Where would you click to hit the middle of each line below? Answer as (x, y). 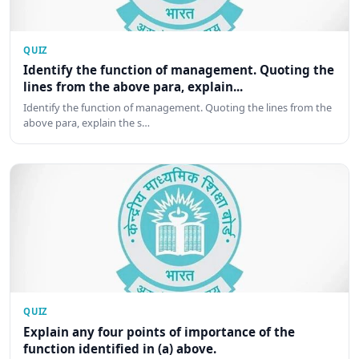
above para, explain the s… (87, 123)
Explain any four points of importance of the (159, 331)
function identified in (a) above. (120, 348)
